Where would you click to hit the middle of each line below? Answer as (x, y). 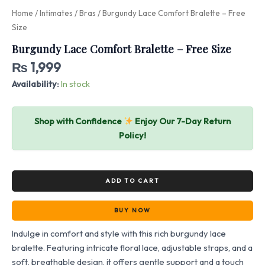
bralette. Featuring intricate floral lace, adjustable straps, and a (132, 248)
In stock (75, 84)
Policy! (132, 135)
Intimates (56, 13)
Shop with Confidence (79, 121)
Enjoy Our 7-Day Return (182, 121)
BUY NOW (132, 211)
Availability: (35, 84)
